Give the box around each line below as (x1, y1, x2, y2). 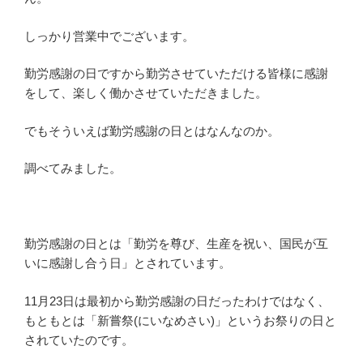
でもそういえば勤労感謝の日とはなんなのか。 (24, 123, 280, 138)
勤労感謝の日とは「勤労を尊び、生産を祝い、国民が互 (24, 237, 328, 250)
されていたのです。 (24, 332, 134, 347)
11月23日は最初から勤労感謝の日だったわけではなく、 (24, 293, 330, 308)
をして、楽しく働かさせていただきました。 (24, 86, 267, 100)
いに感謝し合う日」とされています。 (24, 256, 231, 270)
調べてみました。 (24, 161, 122, 175)
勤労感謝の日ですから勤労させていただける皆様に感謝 (24, 66, 328, 80)
